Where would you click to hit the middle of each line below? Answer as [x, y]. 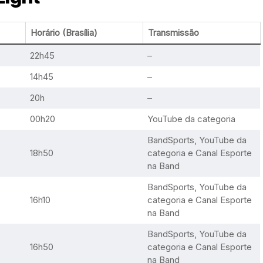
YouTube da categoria [191, 119]
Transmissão [173, 33]
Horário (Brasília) [64, 33]
